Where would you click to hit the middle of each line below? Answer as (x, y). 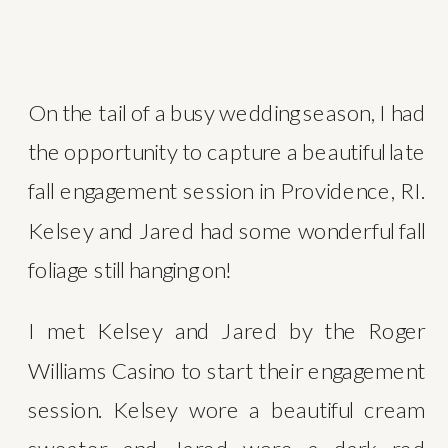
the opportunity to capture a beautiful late (226, 151)
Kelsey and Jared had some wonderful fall (226, 230)
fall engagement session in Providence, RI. (226, 190)
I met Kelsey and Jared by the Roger (226, 330)
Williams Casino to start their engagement (226, 370)
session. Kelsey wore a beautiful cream (226, 409)
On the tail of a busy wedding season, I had (226, 112)
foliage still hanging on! (130, 269)
